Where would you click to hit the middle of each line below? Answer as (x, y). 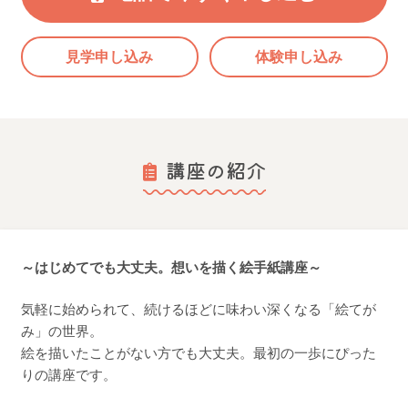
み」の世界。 (61, 331)
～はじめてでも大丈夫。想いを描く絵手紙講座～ (171, 267)
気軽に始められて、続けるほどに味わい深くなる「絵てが (198, 310)
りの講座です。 (68, 375)
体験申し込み (298, 56)
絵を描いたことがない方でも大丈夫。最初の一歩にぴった (198, 353)
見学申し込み (110, 56)
